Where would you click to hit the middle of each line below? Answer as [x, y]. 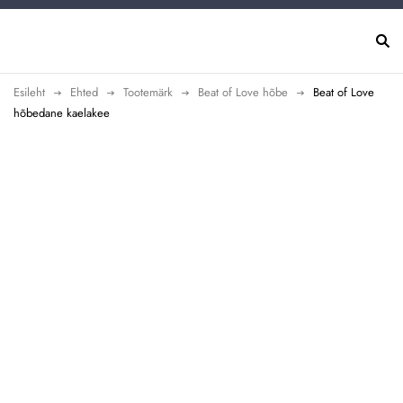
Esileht [29, 92]
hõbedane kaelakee [62, 112]
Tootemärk [148, 92]
